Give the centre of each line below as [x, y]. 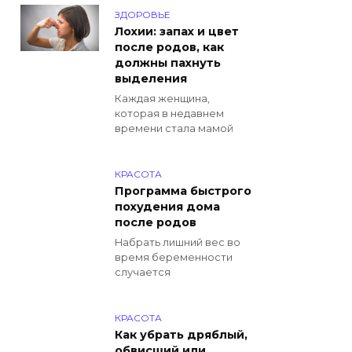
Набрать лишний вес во [178, 243]
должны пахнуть [168, 63]
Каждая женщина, [162, 98]
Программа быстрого [183, 191]
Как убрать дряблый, [181, 335]
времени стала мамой [174, 128]
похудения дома [167, 207]
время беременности [174, 258]
